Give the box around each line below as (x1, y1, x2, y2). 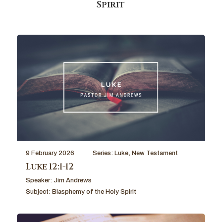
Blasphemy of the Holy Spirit (52, 188, 136, 195)
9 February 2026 (25, 149, 74, 157)
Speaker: (25, 176, 54, 184)
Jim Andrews (53, 176, 92, 184)
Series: (92, 149, 114, 157)
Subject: (25, 188, 52, 195)
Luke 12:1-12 (25, 161, 74, 172)
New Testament (131, 149, 178, 157)
